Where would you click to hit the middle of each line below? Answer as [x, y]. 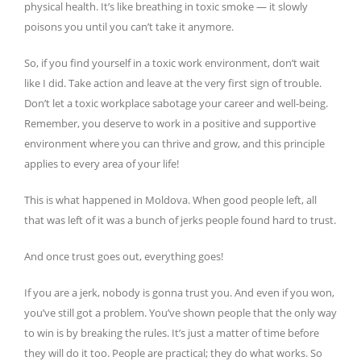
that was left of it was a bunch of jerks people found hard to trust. [180, 220]
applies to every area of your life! [102, 164]
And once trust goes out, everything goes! [125, 257]
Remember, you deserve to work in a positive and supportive [170, 124]
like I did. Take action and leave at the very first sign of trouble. [173, 83]
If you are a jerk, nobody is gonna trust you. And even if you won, [179, 293]
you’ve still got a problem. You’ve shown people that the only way [180, 313]
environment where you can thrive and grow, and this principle [174, 144]
